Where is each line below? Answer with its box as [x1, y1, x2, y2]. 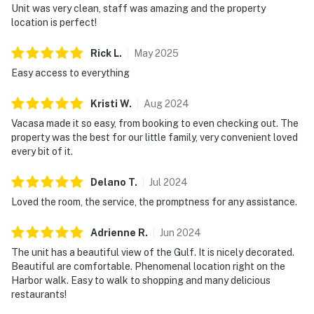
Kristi [90, 97, 118, 109]
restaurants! [11, 288, 67, 300]
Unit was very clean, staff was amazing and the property [11, 2, 266, 14]
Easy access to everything [11, 67, 130, 78]
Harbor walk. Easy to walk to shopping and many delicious [11, 274, 271, 286]
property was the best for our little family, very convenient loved [11, 131, 298, 143]
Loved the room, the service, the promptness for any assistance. [11, 196, 297, 207]
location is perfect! [11, 16, 97, 28]
